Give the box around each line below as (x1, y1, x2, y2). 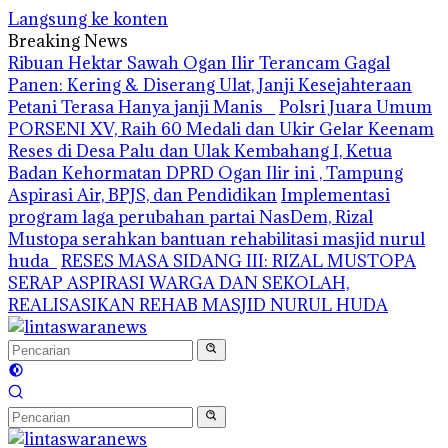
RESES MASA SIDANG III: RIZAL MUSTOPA (61, 250, 416, 272)
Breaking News (8, 30, 128, 52)
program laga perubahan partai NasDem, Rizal (8, 206, 373, 228)
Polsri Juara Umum (279, 96, 432, 118)
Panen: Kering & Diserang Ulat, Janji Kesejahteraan (8, 74, 412, 96)
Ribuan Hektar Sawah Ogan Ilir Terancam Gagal (8, 52, 390, 74)
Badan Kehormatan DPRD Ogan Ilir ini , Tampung (8, 162, 403, 184)
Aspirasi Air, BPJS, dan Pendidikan (8, 184, 277, 206)
